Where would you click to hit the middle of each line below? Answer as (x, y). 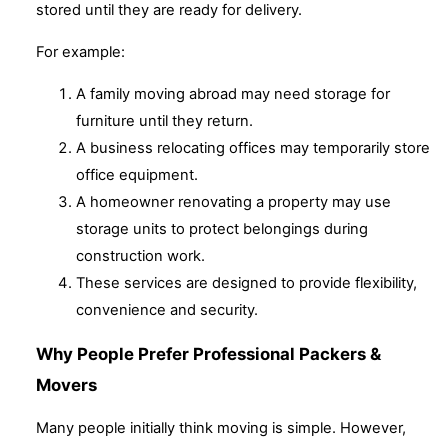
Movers (66, 384)
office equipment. (137, 174)
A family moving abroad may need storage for (233, 93)
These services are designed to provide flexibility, (246, 282)
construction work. (140, 255)
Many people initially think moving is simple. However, (221, 428)
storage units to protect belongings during (222, 228)
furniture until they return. (164, 120)
